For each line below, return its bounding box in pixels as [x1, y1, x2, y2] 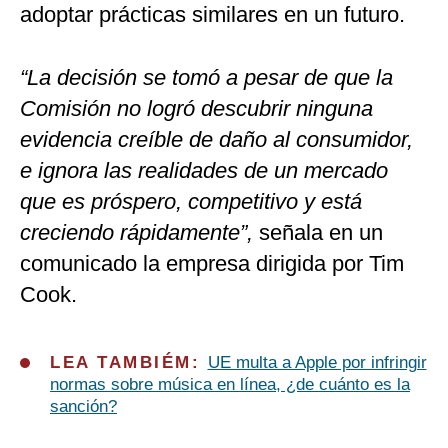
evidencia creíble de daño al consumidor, [20, 127, 413, 153]
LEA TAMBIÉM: [50, 353, 208, 373]
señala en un [259, 220, 383, 246]
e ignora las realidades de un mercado [20, 158, 388, 184]
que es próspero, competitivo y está [20, 189, 362, 215]
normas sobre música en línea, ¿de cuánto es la [50, 375, 410, 395]
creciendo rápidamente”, [20, 220, 259, 246]
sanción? [50, 397, 117, 417]
